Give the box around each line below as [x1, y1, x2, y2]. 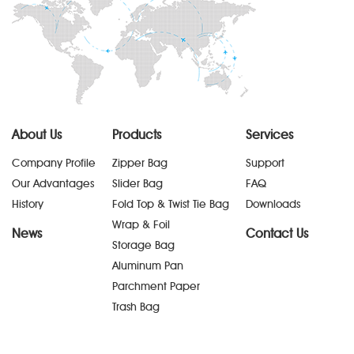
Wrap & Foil [111, 218, 170, 232]
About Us [12, 127, 62, 143]
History [12, 198, 43, 212]
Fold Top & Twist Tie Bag [111, 198, 229, 212]
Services [245, 127, 293, 143]
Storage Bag [111, 239, 175, 253]
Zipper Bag [111, 156, 168, 171]
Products [111, 127, 161, 143]
